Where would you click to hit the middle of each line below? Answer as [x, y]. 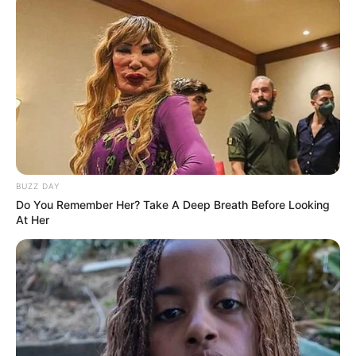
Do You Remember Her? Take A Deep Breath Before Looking [173, 204]
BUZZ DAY [38, 186]
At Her [33, 219]
